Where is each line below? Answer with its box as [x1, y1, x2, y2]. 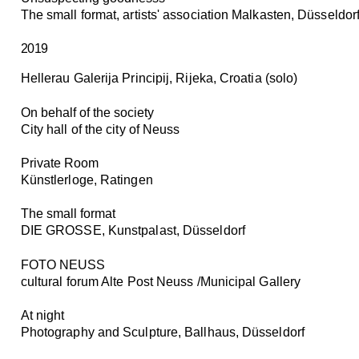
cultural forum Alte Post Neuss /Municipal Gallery [20, 274, 301, 288]
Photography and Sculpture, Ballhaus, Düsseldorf [20, 325, 305, 340]
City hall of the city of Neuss [20, 122, 180, 136]
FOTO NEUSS [20, 257, 105, 272]
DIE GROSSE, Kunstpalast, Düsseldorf [20, 224, 245, 238]
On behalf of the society [20, 105, 154, 119]
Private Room [20, 156, 99, 171]
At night [20, 309, 64, 323]
